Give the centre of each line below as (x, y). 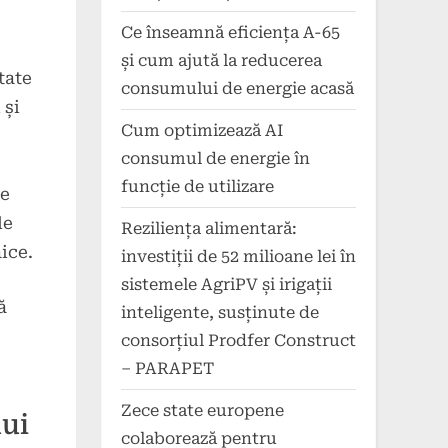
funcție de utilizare (197, 186)
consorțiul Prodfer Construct (238, 340)
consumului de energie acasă (237, 88)
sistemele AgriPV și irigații (226, 284)
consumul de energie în (215, 158)
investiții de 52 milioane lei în (238, 256)
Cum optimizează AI (202, 130)
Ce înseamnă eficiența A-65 (230, 32)
